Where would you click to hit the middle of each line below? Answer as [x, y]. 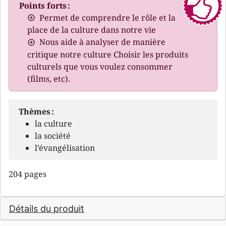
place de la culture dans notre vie [92, 30]
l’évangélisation [65, 148]
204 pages [27, 174]
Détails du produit [47, 208]
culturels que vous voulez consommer [100, 66]
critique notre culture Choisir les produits [108, 54]
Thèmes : [36, 111]
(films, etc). [49, 78]
